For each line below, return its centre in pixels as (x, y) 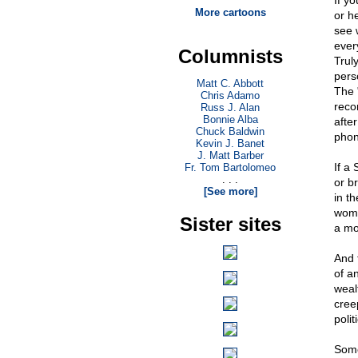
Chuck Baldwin (230, 131)
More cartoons (230, 12)
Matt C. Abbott (230, 84)
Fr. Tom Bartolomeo (230, 167)
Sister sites (230, 224)
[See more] (230, 191)
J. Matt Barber (230, 155)
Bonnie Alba (230, 119)
